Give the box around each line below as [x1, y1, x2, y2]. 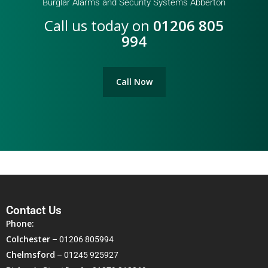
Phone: [6, 218, 34, 229]
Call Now [115, 75, 153, 87]
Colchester [6, 233, 50, 245]
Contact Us [6, 203, 62, 217]
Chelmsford [6, 249, 55, 260]
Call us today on [44, 15, 153, 35]
